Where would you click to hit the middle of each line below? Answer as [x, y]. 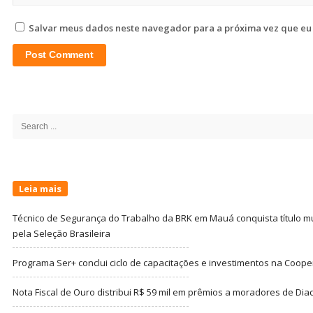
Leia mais [40, 189]
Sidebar [32, 114]
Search [27, 121]
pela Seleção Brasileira [61, 234]
